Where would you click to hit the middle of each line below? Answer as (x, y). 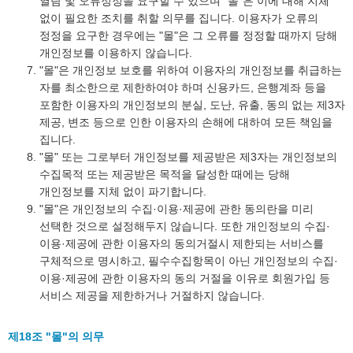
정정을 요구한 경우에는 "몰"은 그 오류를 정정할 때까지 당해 (188, 35)
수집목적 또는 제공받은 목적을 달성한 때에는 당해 (165, 174)
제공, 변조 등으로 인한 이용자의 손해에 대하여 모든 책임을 (186, 122)
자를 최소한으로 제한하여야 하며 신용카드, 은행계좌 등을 (183, 87)
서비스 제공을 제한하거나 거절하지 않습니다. (152, 295)
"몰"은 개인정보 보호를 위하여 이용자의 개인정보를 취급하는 (191, 70)
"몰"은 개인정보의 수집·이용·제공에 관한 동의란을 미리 (176, 209)
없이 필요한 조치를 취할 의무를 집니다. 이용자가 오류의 (179, 18)
